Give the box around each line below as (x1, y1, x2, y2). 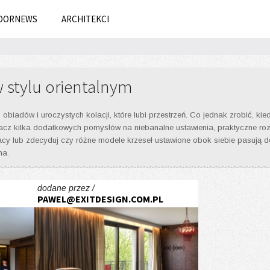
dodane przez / (37, 183, 95, 193)
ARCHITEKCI (61, 13, 109, 25)
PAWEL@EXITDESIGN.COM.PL (37, 193, 163, 205)
